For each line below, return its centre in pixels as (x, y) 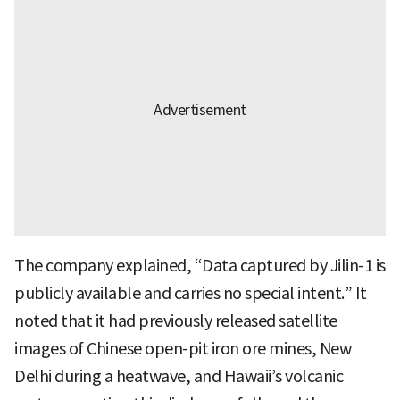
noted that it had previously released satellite (176, 321)
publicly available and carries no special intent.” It (191, 294)
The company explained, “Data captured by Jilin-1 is (200, 266)
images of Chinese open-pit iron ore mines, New (183, 349)
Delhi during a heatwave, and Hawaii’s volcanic (179, 377)
